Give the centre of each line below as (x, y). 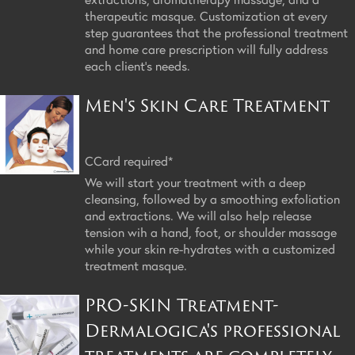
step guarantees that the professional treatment (216, 32)
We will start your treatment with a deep (195, 181)
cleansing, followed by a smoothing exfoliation (212, 198)
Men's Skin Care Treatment (207, 105)
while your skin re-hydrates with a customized (210, 248)
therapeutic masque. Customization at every (206, 15)
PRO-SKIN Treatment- (182, 305)
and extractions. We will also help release (198, 215)
